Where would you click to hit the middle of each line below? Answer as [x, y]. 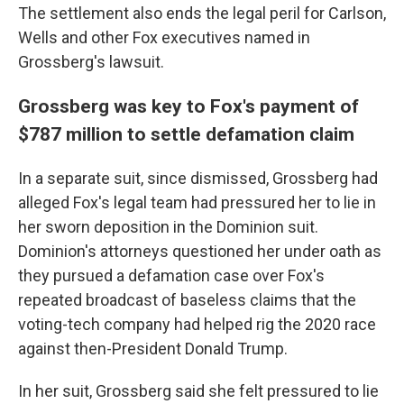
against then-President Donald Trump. [153, 348]
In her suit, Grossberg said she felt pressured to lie [198, 390]
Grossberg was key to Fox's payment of [188, 106]
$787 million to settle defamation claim [186, 133]
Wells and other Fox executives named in [164, 37]
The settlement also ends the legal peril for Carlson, [202, 13]
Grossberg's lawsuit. [91, 61]
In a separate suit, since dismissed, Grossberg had [198, 178]
